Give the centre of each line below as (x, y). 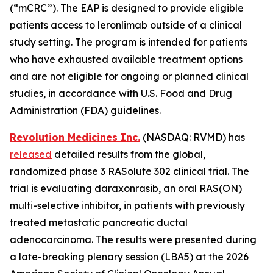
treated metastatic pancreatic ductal (99, 222)
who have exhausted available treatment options (126, 59)
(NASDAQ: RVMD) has (193, 137)
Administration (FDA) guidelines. (85, 110)
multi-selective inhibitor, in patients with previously (127, 205)
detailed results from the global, (129, 154)
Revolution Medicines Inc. (75, 137)
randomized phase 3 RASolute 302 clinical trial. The (129, 171)
